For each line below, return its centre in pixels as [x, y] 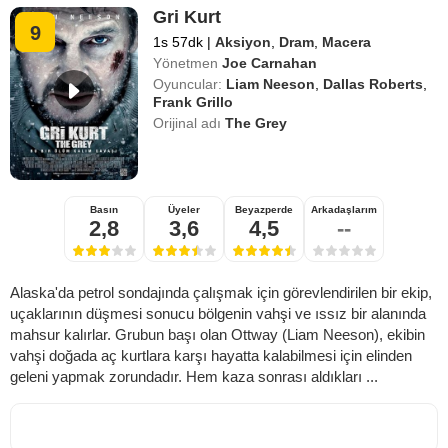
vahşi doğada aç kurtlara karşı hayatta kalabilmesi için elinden [211, 356]
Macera [347, 41]
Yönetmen [186, 62]
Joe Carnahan [270, 62]
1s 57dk [180, 41]
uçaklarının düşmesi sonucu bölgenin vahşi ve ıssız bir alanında [218, 314]
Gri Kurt [187, 16]
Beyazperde [264, 210]
